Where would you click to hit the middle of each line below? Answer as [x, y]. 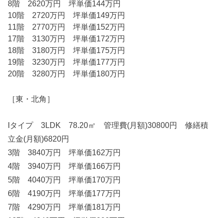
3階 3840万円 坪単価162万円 [64, 153]
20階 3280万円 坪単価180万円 [67, 73]
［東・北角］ [31, 99]
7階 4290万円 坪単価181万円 [64, 207]
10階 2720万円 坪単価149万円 [67, 15]
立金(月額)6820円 [39, 139]
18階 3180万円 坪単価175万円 [67, 50]
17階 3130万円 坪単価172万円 [67, 38]
